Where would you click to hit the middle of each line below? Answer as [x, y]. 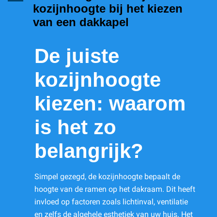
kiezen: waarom [110, 104]
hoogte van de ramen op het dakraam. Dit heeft [115, 189]
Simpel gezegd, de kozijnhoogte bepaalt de [107, 177]
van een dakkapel [81, 22]
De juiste [77, 56]
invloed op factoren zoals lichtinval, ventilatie [111, 202]
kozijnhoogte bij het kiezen [108, 9]
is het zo [75, 127]
